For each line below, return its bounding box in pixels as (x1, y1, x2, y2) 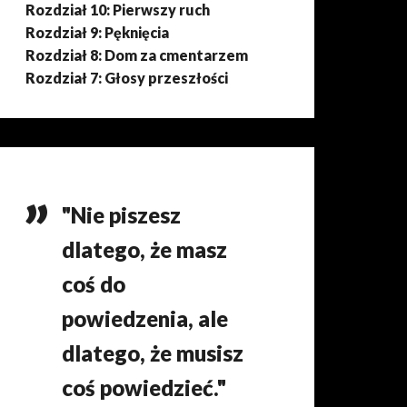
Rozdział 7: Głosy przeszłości (25, 69, 229, 86)
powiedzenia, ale (62, 305, 229, 332)
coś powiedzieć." (62, 374, 227, 401)
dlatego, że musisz (62, 340, 244, 366)
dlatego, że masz (62, 236, 228, 263)
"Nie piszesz (62, 202, 182, 228)
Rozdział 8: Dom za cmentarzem (25, 46, 249, 64)
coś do (62, 271, 126, 297)
